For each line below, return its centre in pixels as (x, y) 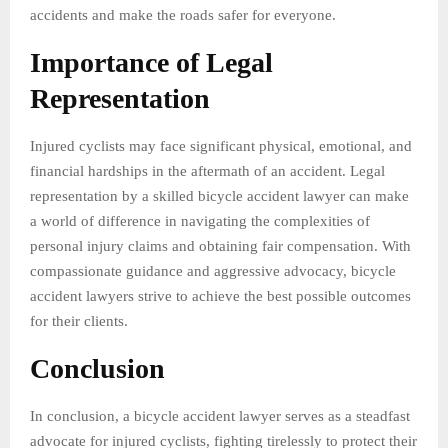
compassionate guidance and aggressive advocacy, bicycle (213, 270)
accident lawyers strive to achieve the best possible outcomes (220, 295)
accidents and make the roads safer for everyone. (183, 14)
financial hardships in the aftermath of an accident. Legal (207, 170)
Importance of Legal (151, 62)
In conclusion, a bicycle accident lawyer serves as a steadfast (220, 415)
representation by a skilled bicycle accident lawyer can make (219, 195)
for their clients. (79, 320)
